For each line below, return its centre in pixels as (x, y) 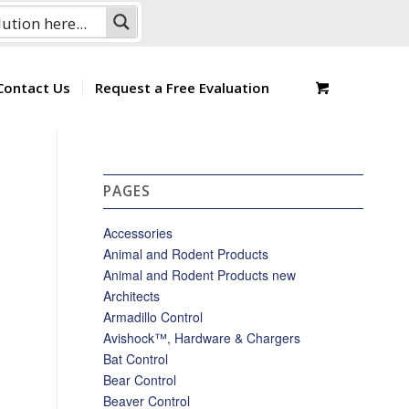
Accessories (138, 233)
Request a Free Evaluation (183, 88)
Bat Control (136, 359)
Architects (132, 296)
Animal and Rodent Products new (200, 275)
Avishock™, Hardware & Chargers (202, 338)
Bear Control (140, 380)
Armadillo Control (153, 317)
